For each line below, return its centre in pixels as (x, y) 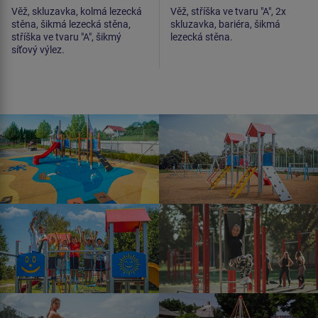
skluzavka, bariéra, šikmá (225, 24)
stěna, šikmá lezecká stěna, (71, 24)
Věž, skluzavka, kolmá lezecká (77, 12)
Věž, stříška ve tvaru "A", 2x (228, 12)
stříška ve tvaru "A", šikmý (66, 37)
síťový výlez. (38, 50)
